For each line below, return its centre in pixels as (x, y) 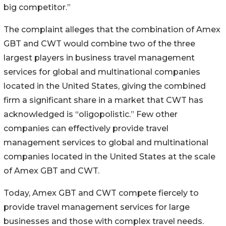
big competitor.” (37, 7)
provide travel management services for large (97, 207)
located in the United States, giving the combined (105, 86)
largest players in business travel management (99, 58)
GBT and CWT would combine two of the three (99, 43)
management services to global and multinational (106, 142)
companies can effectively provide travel (86, 128)
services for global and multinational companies (102, 72)
